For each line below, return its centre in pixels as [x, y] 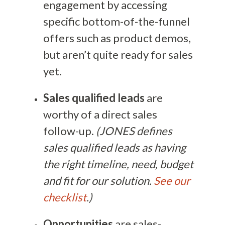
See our [172, 181]
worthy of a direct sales [100, 115]
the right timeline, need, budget [118, 164]
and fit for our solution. [98, 181]
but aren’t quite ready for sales [118, 55]
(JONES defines [134, 131]
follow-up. [69, 131]
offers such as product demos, [117, 38]
